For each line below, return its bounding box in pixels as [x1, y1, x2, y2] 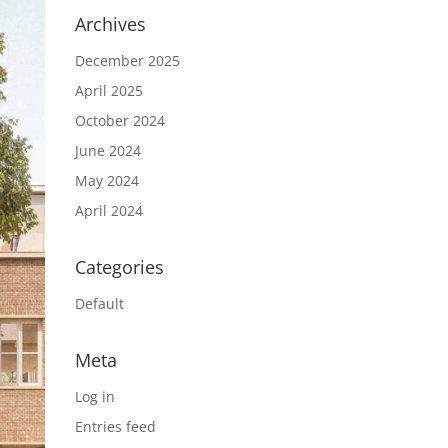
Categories [74, 255, 164, 279]
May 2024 [74, 171, 139, 190]
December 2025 [74, 51, 180, 70]
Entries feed [74, 417, 156, 436]
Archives [74, 12, 146, 36]
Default [74, 294, 124, 313]
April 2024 [74, 201, 143, 220]
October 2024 [74, 111, 165, 130]
